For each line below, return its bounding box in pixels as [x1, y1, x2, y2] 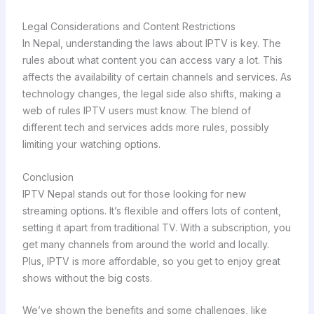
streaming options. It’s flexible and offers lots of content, [22, 204, 281, 217]
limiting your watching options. [22, 138, 161, 151]
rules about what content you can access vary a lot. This [22, 54, 282, 67]
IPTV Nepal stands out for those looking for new [22, 187, 246, 200]
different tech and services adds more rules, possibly [22, 121, 269, 134]
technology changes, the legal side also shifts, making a [22, 88, 281, 100]
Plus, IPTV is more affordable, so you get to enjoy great [22, 254, 280, 267]
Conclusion [22, 170, 74, 183]
